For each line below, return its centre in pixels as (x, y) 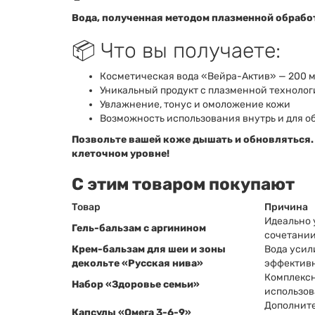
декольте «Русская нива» (137, 263)
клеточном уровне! (121, 154)
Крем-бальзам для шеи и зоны (149, 249)
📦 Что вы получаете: (176, 51)
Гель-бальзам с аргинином (139, 228)
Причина (286, 207)
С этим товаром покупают (183, 184)
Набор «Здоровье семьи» (136, 284)
